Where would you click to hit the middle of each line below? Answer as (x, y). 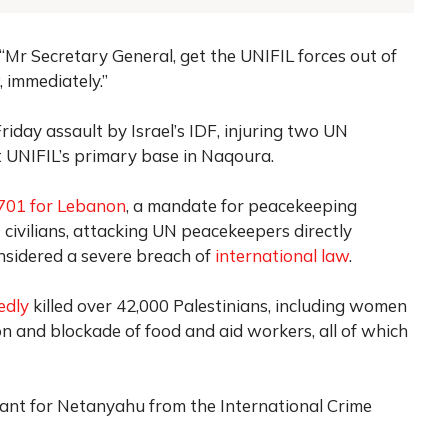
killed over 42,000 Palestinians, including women (218, 305)
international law (282, 255)
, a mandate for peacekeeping (241, 205)
